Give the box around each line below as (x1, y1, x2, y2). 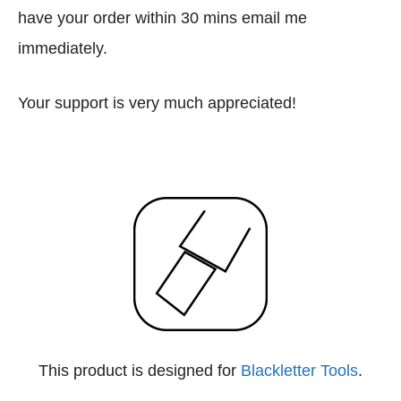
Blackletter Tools (241, 362, 358, 380)
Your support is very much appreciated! (18, 94, 296, 113)
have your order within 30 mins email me (18, 9, 307, 28)
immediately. (18, 39, 107, 58)
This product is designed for (38, 362, 241, 380)
